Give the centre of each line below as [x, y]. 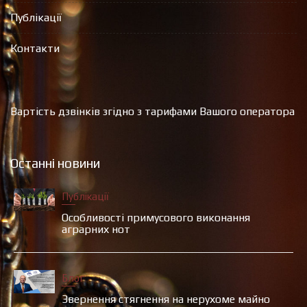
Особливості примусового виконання [156, 217]
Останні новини [55, 163]
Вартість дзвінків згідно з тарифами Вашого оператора [152, 111]
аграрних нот [96, 229]
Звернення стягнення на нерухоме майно [166, 299]
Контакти [35, 48]
